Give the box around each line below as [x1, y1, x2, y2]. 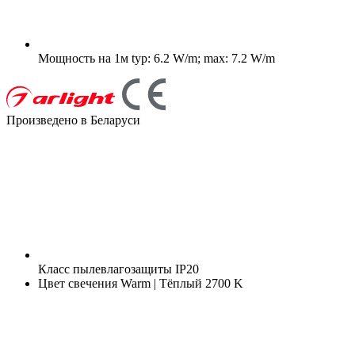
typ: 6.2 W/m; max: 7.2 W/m [128, 51, 275, 65]
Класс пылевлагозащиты [38, 261, 172, 276]
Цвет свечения [38, 276, 117, 290]
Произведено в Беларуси [6, 113, 140, 127]
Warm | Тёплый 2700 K [117, 276, 243, 290]
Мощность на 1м [38, 51, 128, 65]
